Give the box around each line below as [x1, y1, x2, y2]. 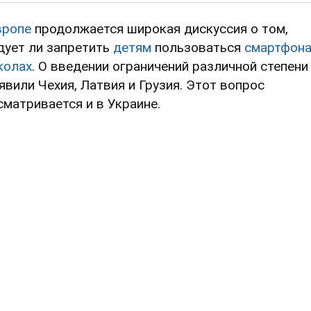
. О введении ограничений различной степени [32, 58, 308, 74]
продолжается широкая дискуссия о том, [31, 20, 288, 37]
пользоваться [151, 39, 244, 56]
